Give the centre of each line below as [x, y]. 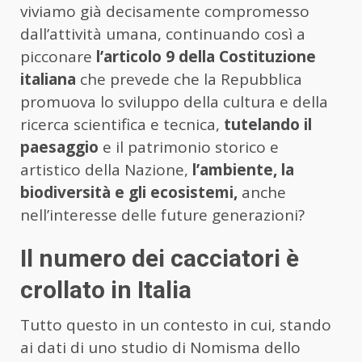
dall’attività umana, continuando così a [163, 34]
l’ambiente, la [243, 170]
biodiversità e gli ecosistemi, [129, 193]
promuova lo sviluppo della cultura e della [174, 102]
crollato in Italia [106, 290]
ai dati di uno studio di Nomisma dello [160, 348]
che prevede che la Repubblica [189, 80]
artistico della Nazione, [106, 170]
